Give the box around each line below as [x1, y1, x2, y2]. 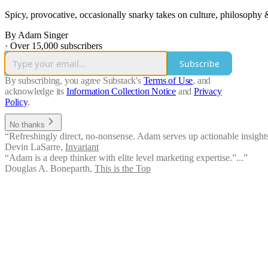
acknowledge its [5, 86, 65, 97]
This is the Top [95, 163, 151, 174]
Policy [5, 97, 28, 108]
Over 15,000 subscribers [10, 41, 102, 51]
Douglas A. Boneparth [5, 163, 90, 174]
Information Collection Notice [66, 86, 176, 97]
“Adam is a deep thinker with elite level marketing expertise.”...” [5, 153, 248, 163]
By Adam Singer [5, 30, 68, 41]
